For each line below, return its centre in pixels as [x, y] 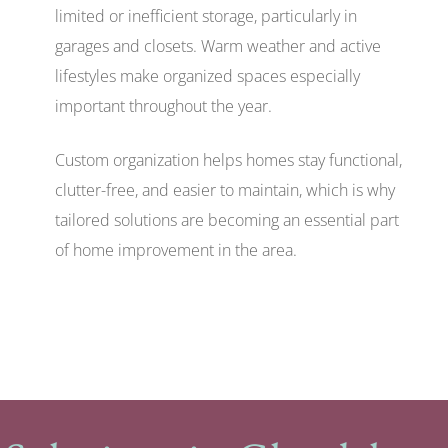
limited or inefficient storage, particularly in [206, 15]
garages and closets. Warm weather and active [218, 45]
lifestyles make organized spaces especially [207, 75]
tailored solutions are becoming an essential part [227, 219]
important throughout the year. [163, 105]
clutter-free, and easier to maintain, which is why [225, 189]
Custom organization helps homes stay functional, [228, 159]
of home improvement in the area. [176, 249]
